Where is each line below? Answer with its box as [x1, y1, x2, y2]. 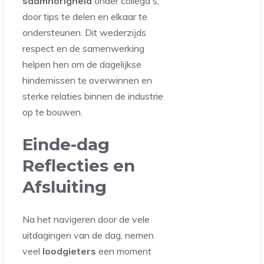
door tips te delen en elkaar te [22, 11, 147, 23]
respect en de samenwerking [22, 42, 144, 55]
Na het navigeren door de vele [22, 213, 150, 225]
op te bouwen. [22, 106, 82, 118]
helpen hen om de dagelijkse [22, 58, 141, 71]
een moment [96, 245, 151, 257]
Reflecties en [22, 156, 135, 176]
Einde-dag [22, 134, 110, 155]
